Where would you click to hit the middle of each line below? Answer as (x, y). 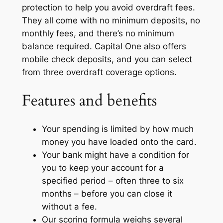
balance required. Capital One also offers (104, 46)
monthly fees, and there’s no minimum (98, 33)
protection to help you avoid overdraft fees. (108, 7)
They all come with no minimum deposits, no (111, 20)
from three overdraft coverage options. (99, 72)
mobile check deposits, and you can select (107, 59)
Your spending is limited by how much (117, 129)
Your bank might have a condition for (115, 155)
